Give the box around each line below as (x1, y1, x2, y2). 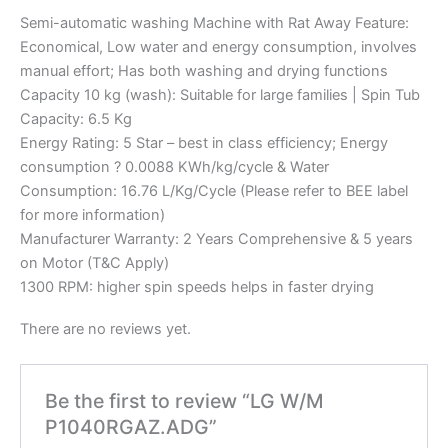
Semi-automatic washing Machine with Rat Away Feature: (20, 14, 409, 32)
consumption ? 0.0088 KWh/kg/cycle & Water (20, 158, 329, 176)
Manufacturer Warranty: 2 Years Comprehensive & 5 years (20, 230, 413, 248)
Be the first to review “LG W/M (45, 389, 325, 414)
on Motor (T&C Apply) (20, 254, 169, 272)
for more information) (20, 206, 165, 224)
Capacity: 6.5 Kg (20, 110, 132, 128)
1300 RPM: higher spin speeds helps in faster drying (20, 278, 374, 296)
